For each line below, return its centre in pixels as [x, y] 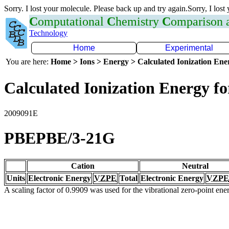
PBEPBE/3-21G [60, 138]
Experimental [189, 48]
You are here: [28, 62]
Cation [83, 166]
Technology [48, 33]
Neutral [195, 166]
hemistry [139, 21]
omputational [72, 21]
